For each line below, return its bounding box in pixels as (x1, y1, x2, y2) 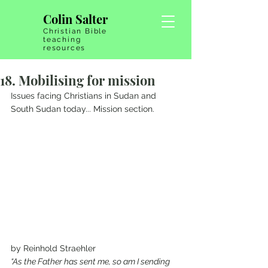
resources (43, 44, 86, 52)
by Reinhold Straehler (11, 243, 98, 254)
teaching (43, 35, 81, 44)
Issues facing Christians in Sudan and (11, 91, 159, 100)
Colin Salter (43, 11, 108, 27)
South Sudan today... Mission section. (11, 104, 154, 114)
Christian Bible (43, 27, 108, 35)
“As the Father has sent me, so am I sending (11, 257, 172, 267)
